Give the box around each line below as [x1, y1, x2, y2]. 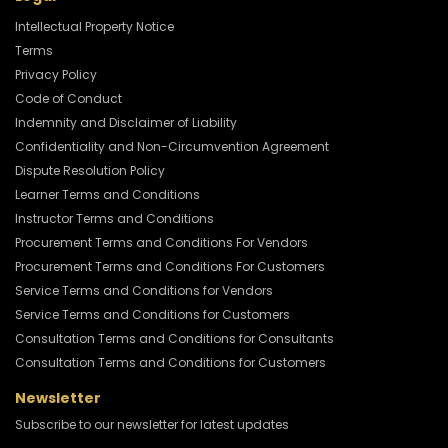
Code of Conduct [15, 90, 122, 108]
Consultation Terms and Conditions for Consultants [15, 330, 334, 348]
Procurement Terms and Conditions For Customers [15, 258, 325, 276]
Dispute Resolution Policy [15, 162, 165, 180]
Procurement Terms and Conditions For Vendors [15, 234, 308, 252]
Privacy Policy [15, 66, 97, 84]
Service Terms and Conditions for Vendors [15, 282, 273, 300]
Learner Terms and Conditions [15, 186, 200, 204]
